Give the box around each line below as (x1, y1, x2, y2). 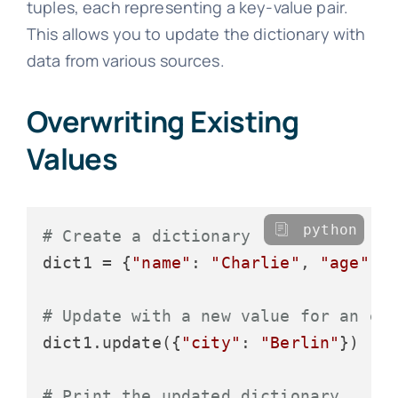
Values (26, 138, 118, 179)
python (303, 220, 358, 238)
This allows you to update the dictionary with (26, 23, 366, 45)
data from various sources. (26, 50, 225, 72)
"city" (181, 332, 241, 352)
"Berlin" (260, 332, 340, 352)
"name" (131, 252, 192, 272)
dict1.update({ (42, 332, 182, 352)
